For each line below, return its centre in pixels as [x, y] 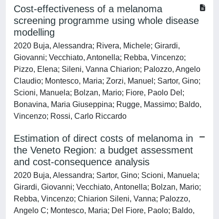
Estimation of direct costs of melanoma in [103, 138]
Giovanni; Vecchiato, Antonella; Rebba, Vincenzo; [100, 57]
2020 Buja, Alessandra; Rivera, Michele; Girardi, [97, 46]
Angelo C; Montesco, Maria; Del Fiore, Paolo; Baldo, [104, 210]
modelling [34, 32]
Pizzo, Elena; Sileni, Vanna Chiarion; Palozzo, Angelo [107, 69]
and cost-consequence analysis [82, 162]
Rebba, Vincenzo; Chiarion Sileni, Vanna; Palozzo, [102, 199]
